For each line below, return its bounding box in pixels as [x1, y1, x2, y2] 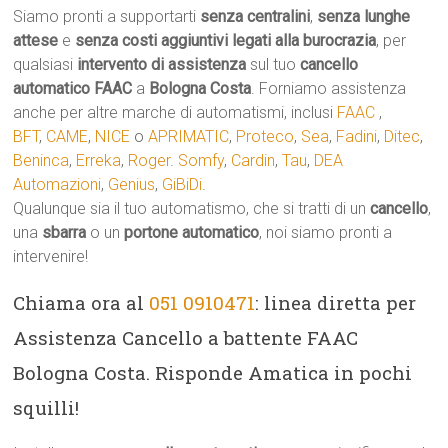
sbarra [42, 223, 87, 242]
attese [13, 31, 59, 50]
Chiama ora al [13, 290, 150, 315]
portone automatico [124, 223, 260, 242]
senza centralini [200, 7, 311, 26]
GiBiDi [162, 175, 203, 194]
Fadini [336, 127, 378, 146]
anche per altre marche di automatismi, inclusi [13, 103, 338, 122]
